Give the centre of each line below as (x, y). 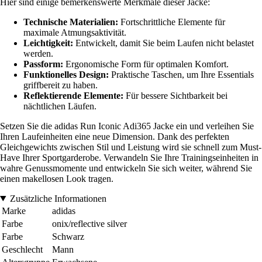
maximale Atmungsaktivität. (75, 32)
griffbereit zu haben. (61, 85)
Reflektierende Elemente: (73, 95)
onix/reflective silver (89, 223)
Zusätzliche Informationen (58, 198)
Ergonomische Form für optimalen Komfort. (146, 64)
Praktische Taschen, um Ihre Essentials (181, 74)
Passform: (43, 64)
